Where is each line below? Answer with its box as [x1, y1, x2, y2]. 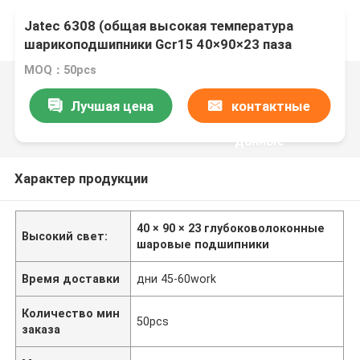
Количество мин [22, 306, 121, 320]
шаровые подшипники [137, 237, 270, 251]
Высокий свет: [22, 229, 108, 243]
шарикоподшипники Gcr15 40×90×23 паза [24, 36, 292, 53]
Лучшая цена [70, 97, 153, 114]
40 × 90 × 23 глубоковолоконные [137, 221, 325, 235]
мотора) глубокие [24, 55, 141, 72]
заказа [22, 322, 61, 336]
